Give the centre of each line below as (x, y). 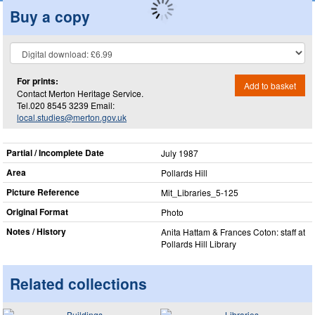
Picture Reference (43, 192)
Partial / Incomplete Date (55, 153)
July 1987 (180, 153)
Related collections (78, 283)
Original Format (37, 212)
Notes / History (36, 231)
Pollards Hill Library (199, 244)
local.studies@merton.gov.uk (72, 117)
